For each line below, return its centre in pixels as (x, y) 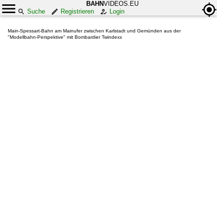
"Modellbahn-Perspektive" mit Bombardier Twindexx (65, 37)
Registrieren (77, 11)
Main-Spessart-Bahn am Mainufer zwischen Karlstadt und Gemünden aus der (94, 31)
